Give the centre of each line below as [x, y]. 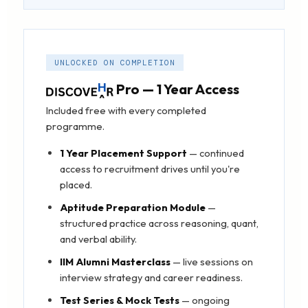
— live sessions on [212, 262]
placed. [76, 185]
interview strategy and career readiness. [151, 278]
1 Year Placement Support [123, 153]
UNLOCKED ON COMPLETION [115, 63]
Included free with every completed [126, 111]
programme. [75, 126]
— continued [216, 153]
